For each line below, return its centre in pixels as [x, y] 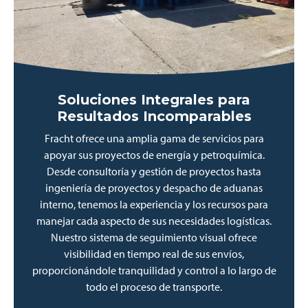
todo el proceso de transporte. [154, 287]
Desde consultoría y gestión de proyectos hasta [154, 171]
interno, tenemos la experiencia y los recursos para [154, 204]
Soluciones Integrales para [154, 100]
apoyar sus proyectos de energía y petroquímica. [154, 155]
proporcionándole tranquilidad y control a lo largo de [154, 270]
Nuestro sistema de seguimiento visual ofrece [154, 237]
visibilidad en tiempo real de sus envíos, [154, 254]
